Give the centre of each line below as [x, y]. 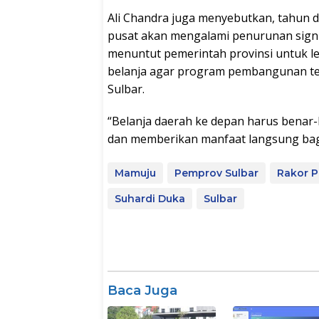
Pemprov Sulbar [216, 173]
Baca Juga [142, 291]
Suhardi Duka [150, 199]
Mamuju [135, 173]
